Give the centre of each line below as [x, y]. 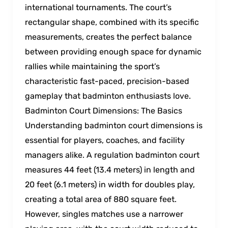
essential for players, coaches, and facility [105, 140]
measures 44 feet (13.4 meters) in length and [110, 169]
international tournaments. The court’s [98, 7]
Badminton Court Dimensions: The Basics [103, 110]
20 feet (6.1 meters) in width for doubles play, [110, 184]
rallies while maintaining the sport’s [92, 66]
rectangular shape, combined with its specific [112, 22]
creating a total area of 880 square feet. [101, 199]
